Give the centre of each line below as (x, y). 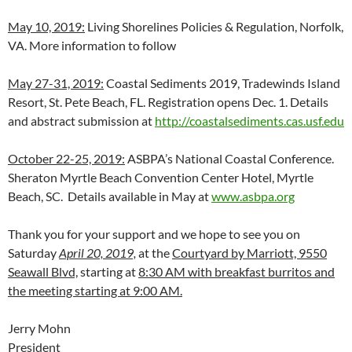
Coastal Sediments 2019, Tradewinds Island (222, 83)
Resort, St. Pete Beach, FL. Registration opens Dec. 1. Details (168, 102)
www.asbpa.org (253, 196)
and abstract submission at (81, 121)
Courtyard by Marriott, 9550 (249, 253)
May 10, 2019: (46, 27)
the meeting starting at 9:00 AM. (95, 291)
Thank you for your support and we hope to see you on (154, 234)
